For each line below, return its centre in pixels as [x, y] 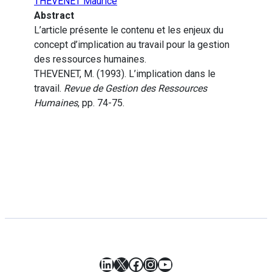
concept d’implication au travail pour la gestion [132, 45]
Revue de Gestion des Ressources [135, 89]
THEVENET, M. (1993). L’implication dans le [125, 74]
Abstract [54, 16]
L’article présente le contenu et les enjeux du [129, 30]
